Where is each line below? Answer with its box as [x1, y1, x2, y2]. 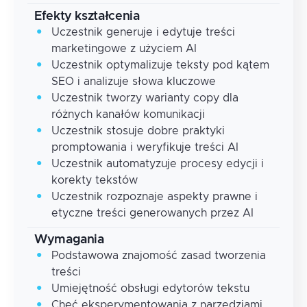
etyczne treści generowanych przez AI [51, 208, 254, 219]
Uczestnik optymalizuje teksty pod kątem [51, 60, 269, 71]
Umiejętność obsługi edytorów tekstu [51, 283, 249, 294]
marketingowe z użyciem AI [51, 43, 197, 54]
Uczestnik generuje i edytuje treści [51, 27, 235, 38]
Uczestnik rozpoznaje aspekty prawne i [51, 191, 258, 202]
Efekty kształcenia [34, 10, 140, 23]
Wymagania [34, 234, 104, 246]
